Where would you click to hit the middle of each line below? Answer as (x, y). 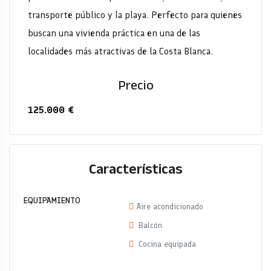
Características (135, 169)
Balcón (149, 225)
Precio (135, 85)
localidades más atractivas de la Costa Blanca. (120, 51)
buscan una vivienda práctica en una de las (114, 33)
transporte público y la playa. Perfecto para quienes (135, 15)
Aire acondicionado (170, 207)
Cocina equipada (166, 244)
